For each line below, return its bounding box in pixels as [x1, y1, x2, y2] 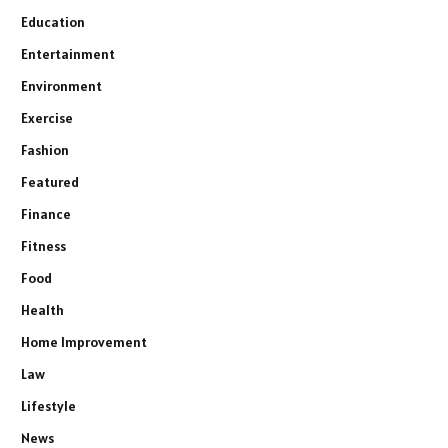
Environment [21, 77, 102, 96]
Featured [21, 173, 79, 192]
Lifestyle [21, 397, 76, 416]
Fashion [21, 141, 69, 160]
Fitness [21, 237, 66, 256]
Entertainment [21, 45, 115, 64]
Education [21, 13, 85, 32]
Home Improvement [21, 333, 147, 352]
